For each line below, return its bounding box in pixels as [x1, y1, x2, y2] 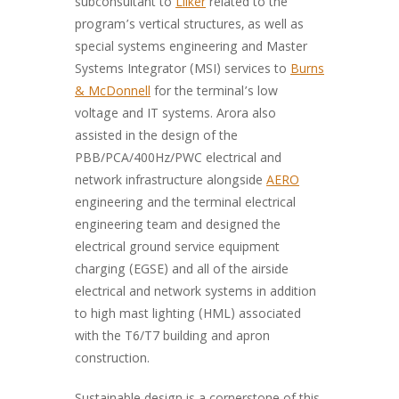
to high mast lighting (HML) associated [75, 305, 301, 326]
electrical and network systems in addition [75, 282, 316, 304]
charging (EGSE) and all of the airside [75, 260, 289, 281]
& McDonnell [75, 82, 151, 103]
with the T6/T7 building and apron [75, 327, 270, 348]
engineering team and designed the [75, 216, 281, 237]
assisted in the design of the [75, 126, 238, 148]
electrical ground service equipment [75, 238, 280, 259]
